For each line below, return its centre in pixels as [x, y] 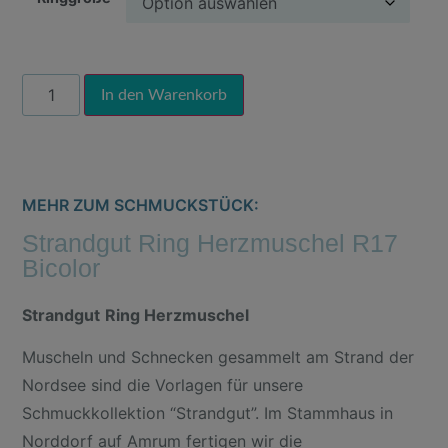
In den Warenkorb [164, 94]
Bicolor [61, 267]
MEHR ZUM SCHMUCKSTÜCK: [141, 204]
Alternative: [287, 87]
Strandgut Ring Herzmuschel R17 [210, 242]
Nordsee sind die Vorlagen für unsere [163, 385]
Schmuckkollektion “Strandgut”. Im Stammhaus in [208, 413]
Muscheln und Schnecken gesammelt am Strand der [218, 357]
